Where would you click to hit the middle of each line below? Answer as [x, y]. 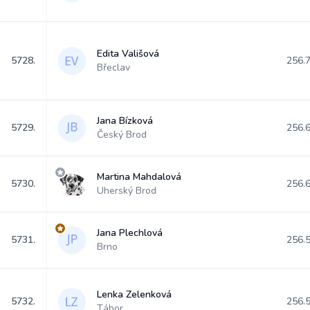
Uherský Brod [127, 191]
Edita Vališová [128, 54]
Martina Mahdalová [139, 177]
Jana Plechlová [130, 233]
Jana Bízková [125, 121]
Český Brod [122, 135]
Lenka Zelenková [134, 294]
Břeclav [113, 67]
